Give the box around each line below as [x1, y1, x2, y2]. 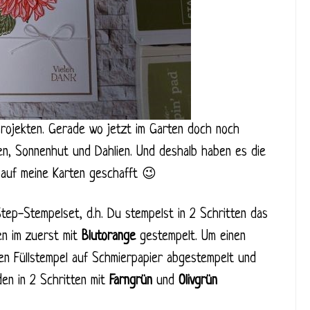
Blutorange [82, 230, 140, 244]
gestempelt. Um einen [140, 230, 246, 244]
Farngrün [109, 274, 156, 289]
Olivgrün [179, 274, 217, 289]
